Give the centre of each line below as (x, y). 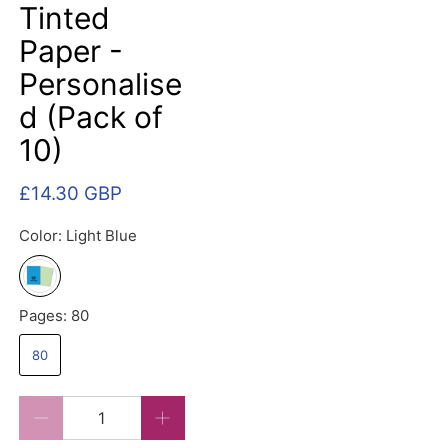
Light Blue (102, 236)
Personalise (101, 84)
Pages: (45, 315)
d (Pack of (91, 117)
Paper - (71, 51)
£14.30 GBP (71, 194)
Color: (43, 236)
